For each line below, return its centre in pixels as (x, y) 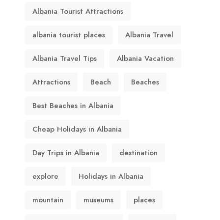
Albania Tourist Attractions (78, 11)
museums (98, 200)
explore (45, 176)
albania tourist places (69, 35)
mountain (48, 200)
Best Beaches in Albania (73, 106)
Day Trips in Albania (66, 153)
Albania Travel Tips (65, 58)
